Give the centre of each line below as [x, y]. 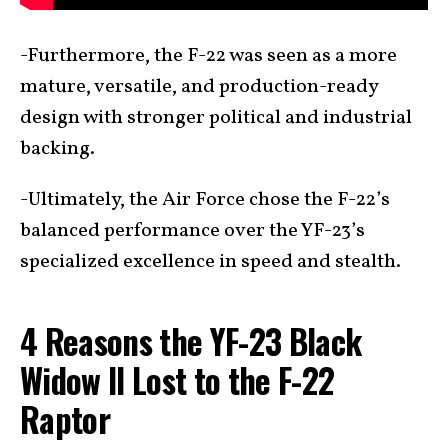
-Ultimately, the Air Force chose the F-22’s [205, 200]
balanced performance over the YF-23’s [192, 231]
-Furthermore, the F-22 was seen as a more [208, 56]
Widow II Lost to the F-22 [177, 380]
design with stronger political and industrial [216, 118]
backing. [57, 149]
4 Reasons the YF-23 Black [191, 341]
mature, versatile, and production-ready [199, 87]
